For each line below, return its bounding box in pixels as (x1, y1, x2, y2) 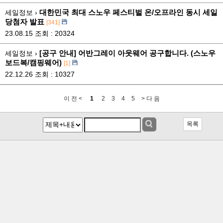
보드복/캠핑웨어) (5, 58, 62, 67)
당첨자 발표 (5, 17, 44, 26)
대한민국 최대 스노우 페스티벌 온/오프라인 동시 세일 (39, 8, 218, 17)
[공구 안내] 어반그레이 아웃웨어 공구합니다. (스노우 (39, 49, 216, 58)
